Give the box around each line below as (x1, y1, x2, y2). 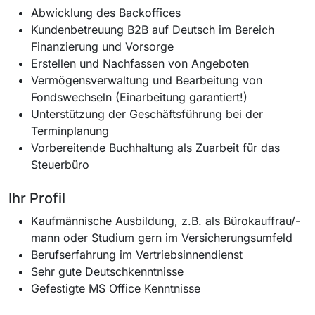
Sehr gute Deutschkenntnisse (31, 264, 184, 278)
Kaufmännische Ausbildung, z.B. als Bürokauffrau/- (31, 213, 300, 228)
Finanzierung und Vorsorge (31, 39, 174, 53)
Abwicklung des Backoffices (31, 5, 181, 20)
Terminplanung (31, 123, 109, 138)
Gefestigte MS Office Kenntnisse (31, 281, 200, 295)
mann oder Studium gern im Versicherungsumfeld (31, 230, 292, 245)
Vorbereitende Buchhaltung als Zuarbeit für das (31, 140, 280, 155)
